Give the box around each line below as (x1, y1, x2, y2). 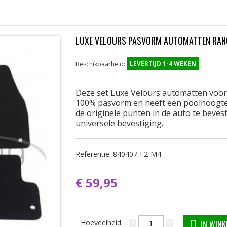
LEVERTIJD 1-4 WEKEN (130, 59, 196, 68)
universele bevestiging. (75, 118, 163, 129)
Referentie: (75, 149, 113, 159)
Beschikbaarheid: (75, 60, 125, 68)
